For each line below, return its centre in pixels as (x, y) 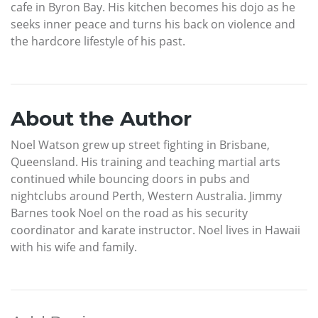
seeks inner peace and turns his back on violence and (153, 24)
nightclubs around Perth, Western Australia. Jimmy (146, 196)
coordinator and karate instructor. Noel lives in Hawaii (155, 230)
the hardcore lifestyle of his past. (98, 42)
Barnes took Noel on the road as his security (129, 213)
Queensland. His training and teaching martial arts (146, 162)
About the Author (101, 119)
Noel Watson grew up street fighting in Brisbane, (140, 145)
